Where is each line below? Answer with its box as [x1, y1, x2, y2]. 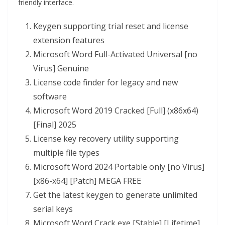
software [33, 91, 67, 102]
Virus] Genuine [33, 63, 89, 74]
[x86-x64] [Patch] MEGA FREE [33, 175, 141, 186]
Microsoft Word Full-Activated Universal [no [33, 49, 197, 60]
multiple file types [33, 147, 99, 158]
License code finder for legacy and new [33, 77, 178, 88]
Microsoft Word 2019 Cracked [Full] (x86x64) [33, 105, 198, 116]
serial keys [33, 203, 73, 214]
